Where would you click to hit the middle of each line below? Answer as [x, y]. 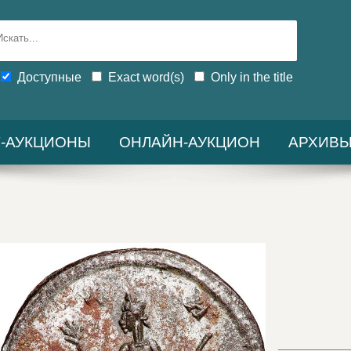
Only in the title [252, 77]
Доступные [50, 77]
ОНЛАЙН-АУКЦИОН [190, 142]
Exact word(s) [147, 77]
